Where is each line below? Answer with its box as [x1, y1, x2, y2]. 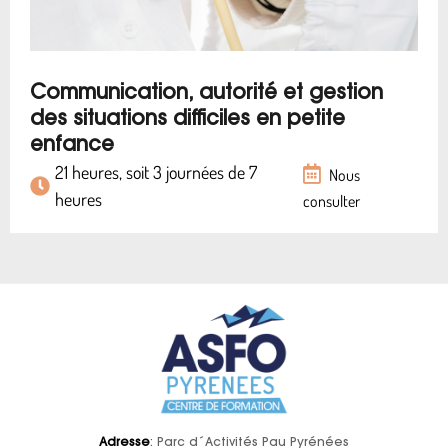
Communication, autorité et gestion [30, 84, 383, 104]
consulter [303, 191, 361, 211]
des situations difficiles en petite [30, 110, 345, 130]
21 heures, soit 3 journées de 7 [55, 161, 257, 183]
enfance [30, 136, 114, 156]
